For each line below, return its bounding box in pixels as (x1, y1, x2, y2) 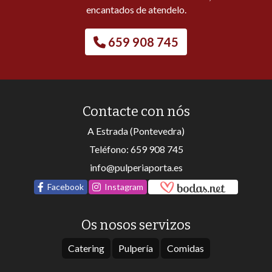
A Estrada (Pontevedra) (87, 125, 185, 137)
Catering (68, 242, 104, 254)
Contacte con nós (82, 103, 190, 120)
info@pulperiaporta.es (89, 161, 183, 174)
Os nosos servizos (81, 217, 191, 234)
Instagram (104, 182, 144, 192)
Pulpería (118, 242, 153, 254)
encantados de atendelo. (86, 4, 186, 16)
